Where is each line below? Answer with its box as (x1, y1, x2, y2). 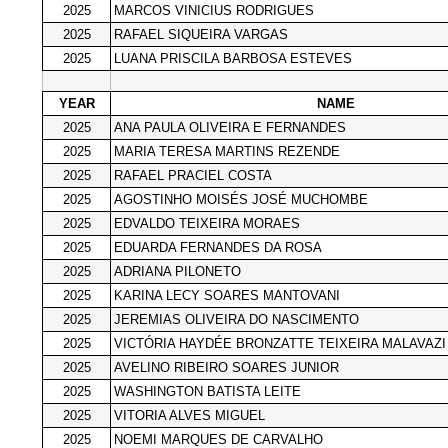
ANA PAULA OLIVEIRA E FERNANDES (114, 119, 346, 135)
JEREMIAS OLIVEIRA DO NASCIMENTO (114, 311, 359, 327)
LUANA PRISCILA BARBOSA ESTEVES (114, 50, 352, 66)
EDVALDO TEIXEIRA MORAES (114, 215, 300, 231)
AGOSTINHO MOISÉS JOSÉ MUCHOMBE (114, 191, 368, 207)
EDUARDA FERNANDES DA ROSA (114, 239, 322, 255)
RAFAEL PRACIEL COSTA (114, 167, 272, 183)
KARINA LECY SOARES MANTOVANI (114, 287, 340, 303)
